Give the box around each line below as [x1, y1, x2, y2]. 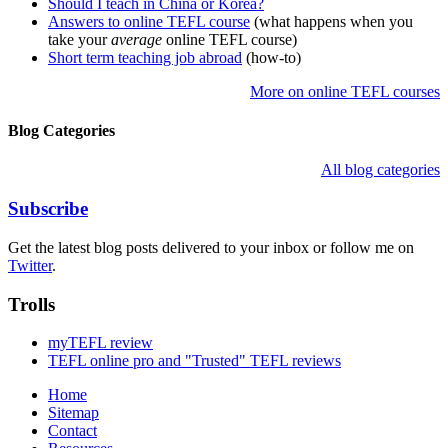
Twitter [8, 256, 52, 274]
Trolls [8, 293, 55, 315]
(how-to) [242, 48, 301, 66]
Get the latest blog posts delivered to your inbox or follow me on [8, 238, 414, 256]
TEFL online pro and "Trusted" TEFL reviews [48, 352, 341, 370]
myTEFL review [48, 334, 153, 352]
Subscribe [8, 198, 88, 220]
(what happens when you [250, 12, 413, 30]
